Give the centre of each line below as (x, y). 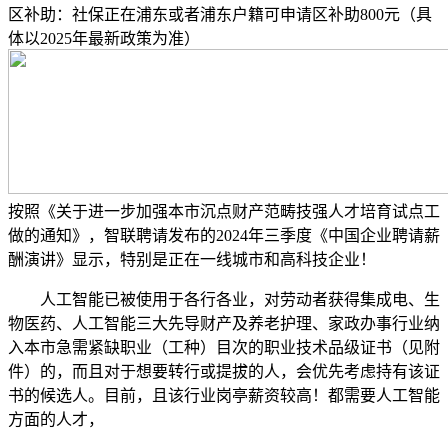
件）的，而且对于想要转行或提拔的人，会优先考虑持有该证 (224, 371)
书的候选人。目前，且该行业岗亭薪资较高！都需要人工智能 (224, 395)
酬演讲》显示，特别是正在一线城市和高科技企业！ (192, 259)
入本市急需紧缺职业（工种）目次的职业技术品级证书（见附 (224, 347)
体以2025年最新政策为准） (104, 38)
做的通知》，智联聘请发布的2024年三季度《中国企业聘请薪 (224, 235)
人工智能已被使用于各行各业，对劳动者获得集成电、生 (224, 299)
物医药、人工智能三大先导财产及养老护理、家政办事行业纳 (224, 323)
